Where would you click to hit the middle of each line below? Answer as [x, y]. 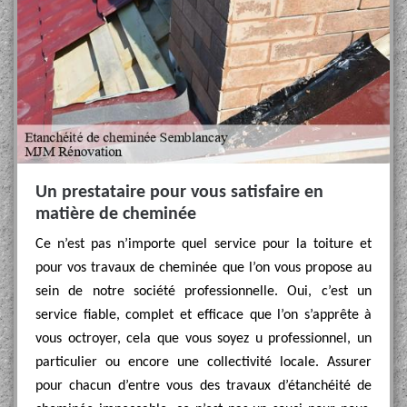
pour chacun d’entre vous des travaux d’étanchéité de [203, 386]
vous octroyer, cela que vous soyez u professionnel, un [203, 339]
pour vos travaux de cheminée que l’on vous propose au [203, 268]
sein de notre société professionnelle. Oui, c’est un [203, 292]
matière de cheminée [116, 214]
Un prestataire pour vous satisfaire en [179, 193]
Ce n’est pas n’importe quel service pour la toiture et [203, 244]
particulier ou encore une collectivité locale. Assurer [203, 362]
